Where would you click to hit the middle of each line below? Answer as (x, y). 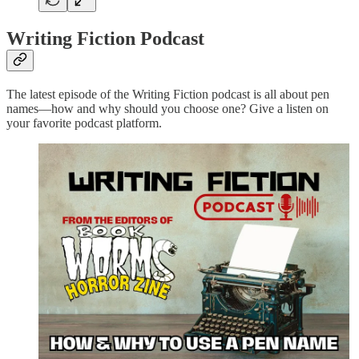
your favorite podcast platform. (84, 123)
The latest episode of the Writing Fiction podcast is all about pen (168, 95)
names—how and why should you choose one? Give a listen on (167, 109)
